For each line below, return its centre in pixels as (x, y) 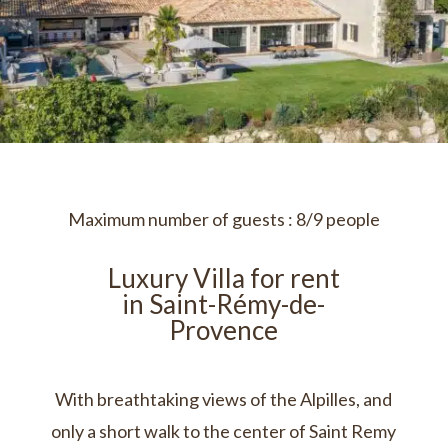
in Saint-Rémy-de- (224, 304)
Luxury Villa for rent (223, 278)
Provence (224, 330)
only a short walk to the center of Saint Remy (224, 431)
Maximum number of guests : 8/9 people (223, 219)
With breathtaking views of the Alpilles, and (224, 399)
